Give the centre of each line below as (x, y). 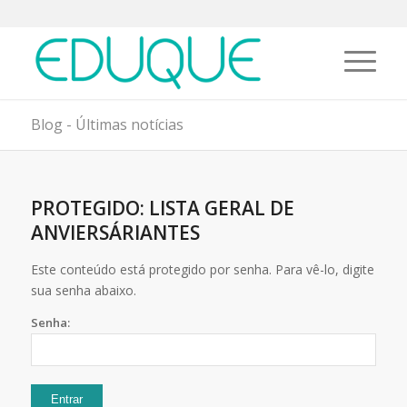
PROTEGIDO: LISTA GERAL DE (162, 208)
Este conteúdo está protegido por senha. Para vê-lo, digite (202, 269)
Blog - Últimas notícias (107, 124)
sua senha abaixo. (83, 290)
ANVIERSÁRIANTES (115, 233)
